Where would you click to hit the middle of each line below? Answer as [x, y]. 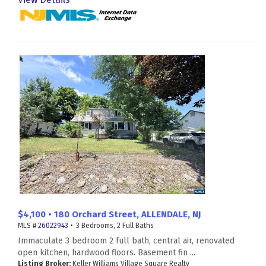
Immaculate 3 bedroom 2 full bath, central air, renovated [126, 241]
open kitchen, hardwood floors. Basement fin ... [107, 253]
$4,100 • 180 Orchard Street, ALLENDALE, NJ [109, 215]
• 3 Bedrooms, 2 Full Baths [111, 226]
